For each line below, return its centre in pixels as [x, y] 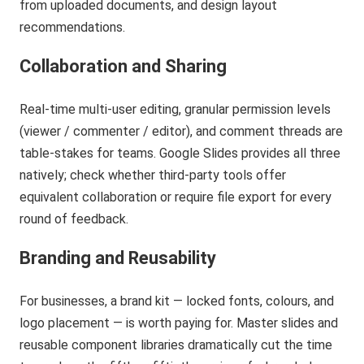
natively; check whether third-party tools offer [153, 175]
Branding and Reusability [118, 258]
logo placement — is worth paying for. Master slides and [179, 323]
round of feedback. [74, 219]
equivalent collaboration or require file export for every [176, 197]
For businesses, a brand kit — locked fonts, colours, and [177, 301]
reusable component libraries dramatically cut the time [176, 345]
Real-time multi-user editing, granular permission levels [175, 110]
